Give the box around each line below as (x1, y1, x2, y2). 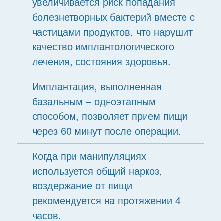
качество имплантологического (32, 39, 174, 53)
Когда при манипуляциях (32, 148, 146, 163)
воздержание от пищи (32, 178, 132, 192)
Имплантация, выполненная (32, 79, 162, 93)
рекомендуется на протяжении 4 (32, 193, 181, 207)
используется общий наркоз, (32, 163, 162, 178)
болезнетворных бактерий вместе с (32, 9, 195, 24)
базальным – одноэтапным (32, 94, 156, 108)
